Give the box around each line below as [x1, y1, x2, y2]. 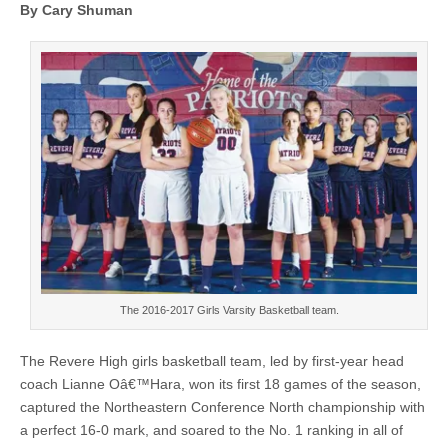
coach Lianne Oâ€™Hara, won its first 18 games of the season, [20, 376, 421, 393]
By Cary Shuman [20, 2, 133, 18]
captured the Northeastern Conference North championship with [20, 399, 425, 416]
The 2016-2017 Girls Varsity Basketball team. [119, 304, 339, 317]
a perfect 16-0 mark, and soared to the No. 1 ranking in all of [20, 422, 403, 439]
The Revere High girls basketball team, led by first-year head [20, 353, 404, 370]
